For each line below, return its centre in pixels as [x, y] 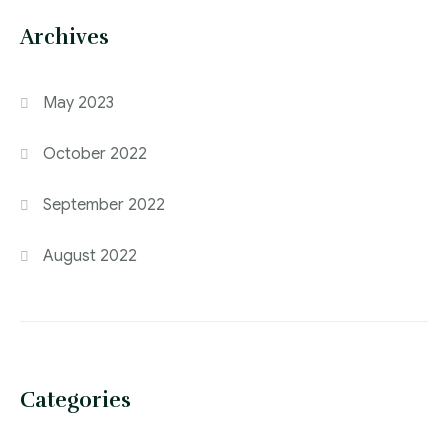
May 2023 [79, 102]
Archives [64, 36]
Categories [75, 399]
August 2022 [90, 255]
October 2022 [95, 153]
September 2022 [104, 204]
